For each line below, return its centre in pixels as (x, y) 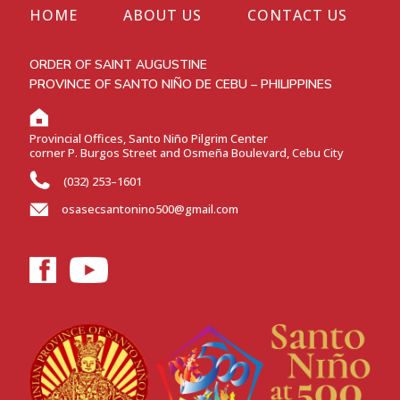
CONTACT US (297, 16)
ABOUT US (162, 16)
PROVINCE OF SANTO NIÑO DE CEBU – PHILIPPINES (181, 85)
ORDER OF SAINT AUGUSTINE (118, 65)
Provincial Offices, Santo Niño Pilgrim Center (149, 139)
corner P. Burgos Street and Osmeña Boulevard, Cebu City (187, 153)
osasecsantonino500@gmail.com (150, 209)
